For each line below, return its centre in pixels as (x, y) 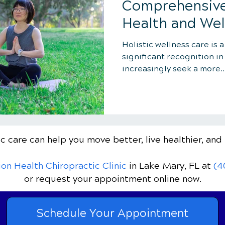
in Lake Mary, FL (164, 165)
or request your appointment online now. (113, 179)
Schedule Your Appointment (113, 213)
